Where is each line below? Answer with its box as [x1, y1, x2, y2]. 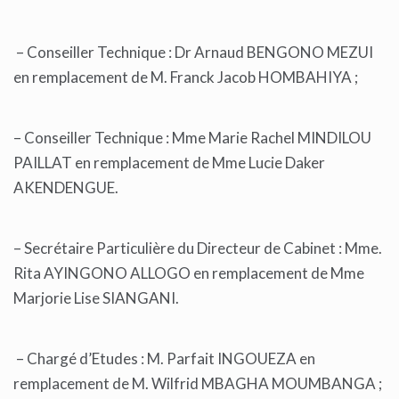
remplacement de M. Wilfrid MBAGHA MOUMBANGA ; [13, 374, 382, 394]
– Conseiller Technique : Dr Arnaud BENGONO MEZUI [13, 43, 373, 62]
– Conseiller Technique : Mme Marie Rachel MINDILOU [13, 128, 371, 148]
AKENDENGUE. [13, 178, 121, 198]
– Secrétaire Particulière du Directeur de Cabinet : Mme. [13, 239, 382, 258]
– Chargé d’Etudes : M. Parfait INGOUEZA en [13, 349, 315, 369]
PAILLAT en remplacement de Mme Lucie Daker [13, 153, 325, 173]
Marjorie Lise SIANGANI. [13, 289, 179, 308]
